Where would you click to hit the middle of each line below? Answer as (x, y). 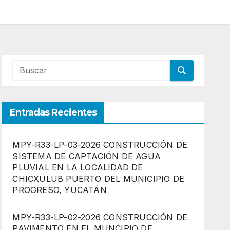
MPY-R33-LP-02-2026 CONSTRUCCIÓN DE (100, 217)
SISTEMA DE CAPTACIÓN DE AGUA (87, 156)
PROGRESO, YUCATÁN (60, 190)
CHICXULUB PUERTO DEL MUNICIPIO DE (98, 179)
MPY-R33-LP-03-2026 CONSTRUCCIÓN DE (100, 145)
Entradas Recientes (53, 112)
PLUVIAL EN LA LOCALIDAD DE (78, 167)
